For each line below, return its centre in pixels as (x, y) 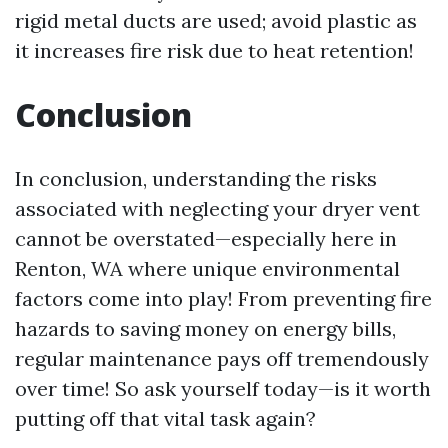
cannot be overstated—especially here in (206, 239)
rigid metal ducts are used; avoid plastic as (216, 21)
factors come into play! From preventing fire (223, 299)
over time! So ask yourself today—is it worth (223, 389)
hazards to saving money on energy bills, (205, 329)
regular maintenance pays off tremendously (222, 359)
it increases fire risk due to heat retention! (214, 51)
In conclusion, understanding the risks (196, 179)
